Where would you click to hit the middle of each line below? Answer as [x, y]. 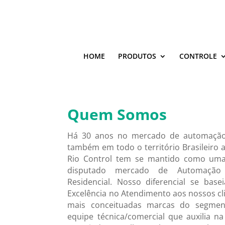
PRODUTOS [137, 56]
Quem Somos [117, 114]
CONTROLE [198, 56]
